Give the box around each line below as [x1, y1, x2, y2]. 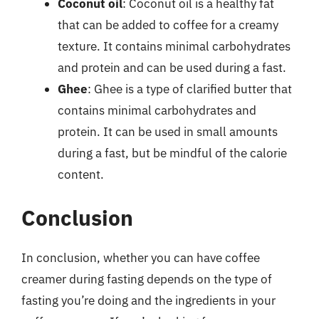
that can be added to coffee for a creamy [58, 16, 278, 33]
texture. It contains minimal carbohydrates [58, 38, 291, 54]
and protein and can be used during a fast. [58, 59, 286, 75]
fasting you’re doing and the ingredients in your [21, 293, 276, 308]
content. [58, 166, 104, 182]
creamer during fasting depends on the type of [21, 271, 272, 287]
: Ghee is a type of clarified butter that [88, 80, 292, 97]
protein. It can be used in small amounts [58, 123, 278, 140]
